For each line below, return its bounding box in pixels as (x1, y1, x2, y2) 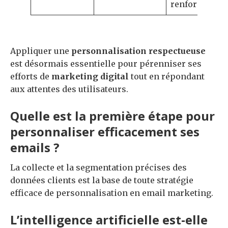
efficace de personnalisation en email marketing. (10, 187, 213, 198)
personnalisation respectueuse (71, 45, 206, 56)
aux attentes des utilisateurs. (10, 83, 128, 94)
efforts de (10, 71, 51, 81)
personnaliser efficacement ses (10, 123, 199, 140)
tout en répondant (129, 71, 205, 81)
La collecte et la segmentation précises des (10, 162, 187, 173)
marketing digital (51, 71, 129, 81)
